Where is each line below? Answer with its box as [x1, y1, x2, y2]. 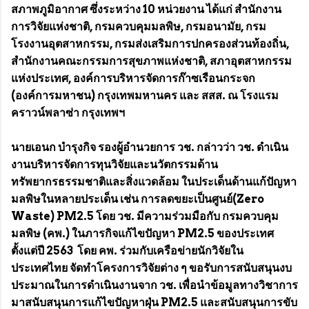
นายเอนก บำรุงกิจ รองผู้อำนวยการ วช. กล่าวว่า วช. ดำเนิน [11, 141, 288, 154]
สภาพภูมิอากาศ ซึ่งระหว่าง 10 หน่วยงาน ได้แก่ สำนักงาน [11, 3, 281, 17]
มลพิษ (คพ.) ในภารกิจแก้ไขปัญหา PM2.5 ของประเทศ [11, 227, 274, 241]
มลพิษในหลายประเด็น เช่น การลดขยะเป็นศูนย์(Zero [11, 192, 264, 206]
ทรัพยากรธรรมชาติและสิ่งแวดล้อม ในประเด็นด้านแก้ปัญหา [11, 175, 297, 189]
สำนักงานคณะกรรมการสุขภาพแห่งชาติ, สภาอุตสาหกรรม [11, 54, 292, 68]
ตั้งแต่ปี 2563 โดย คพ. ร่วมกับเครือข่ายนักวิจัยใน [11, 244, 243, 258]
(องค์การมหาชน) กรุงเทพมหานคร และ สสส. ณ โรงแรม [11, 89, 279, 103]
